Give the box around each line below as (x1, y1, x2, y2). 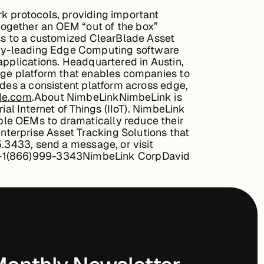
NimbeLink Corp (82, 148, 162, 163)
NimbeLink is (118, 90, 182, 104)
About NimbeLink (34, 90, 119, 104)
